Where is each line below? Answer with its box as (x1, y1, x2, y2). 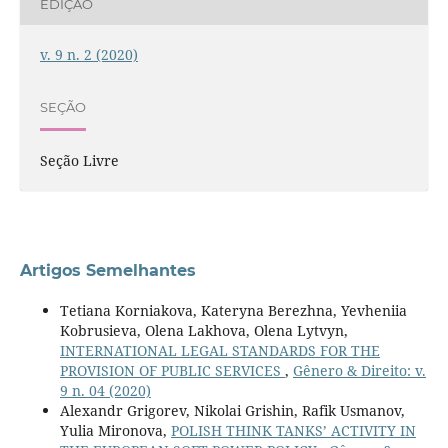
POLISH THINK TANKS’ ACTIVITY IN (170, 421, 416, 441)
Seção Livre (39, 151, 119, 171)
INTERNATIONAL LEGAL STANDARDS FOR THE (59, 341, 380, 361)
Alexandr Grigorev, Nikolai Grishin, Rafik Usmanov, (59, 401, 405, 421)
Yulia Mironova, (59, 421, 171, 441)
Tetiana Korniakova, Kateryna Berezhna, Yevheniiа (59, 301, 407, 321)
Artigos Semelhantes (19, 261, 196, 281)
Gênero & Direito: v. (292, 361, 426, 381)
